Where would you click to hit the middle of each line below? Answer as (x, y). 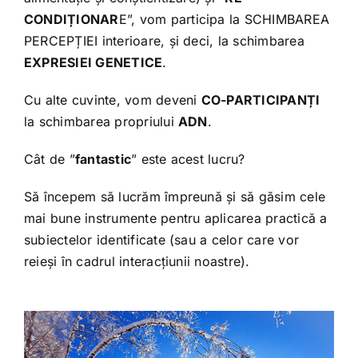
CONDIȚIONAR (71, 20)
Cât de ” (49, 159)
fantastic (103, 159)
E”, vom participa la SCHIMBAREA (224, 20)
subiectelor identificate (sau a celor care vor (161, 240)
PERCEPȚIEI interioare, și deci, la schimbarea (164, 41)
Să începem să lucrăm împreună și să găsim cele (175, 197)
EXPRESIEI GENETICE (93, 63)
